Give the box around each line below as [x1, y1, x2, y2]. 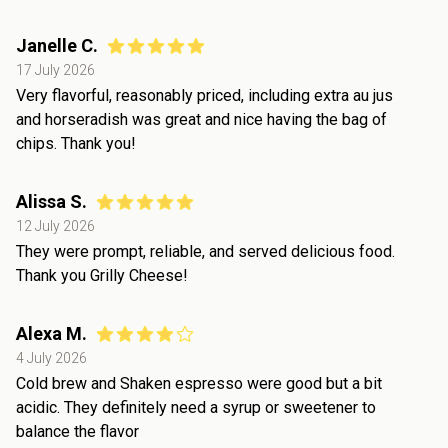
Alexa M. [16, 322, 87, 344]
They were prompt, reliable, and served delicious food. [16, 241, 395, 261]
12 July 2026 [16, 217, 95, 234]
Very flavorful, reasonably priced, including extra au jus [16, 85, 393, 105]
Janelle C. [16, 34, 98, 56]
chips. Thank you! [16, 133, 136, 153]
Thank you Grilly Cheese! [16, 265, 188, 285]
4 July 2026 [16, 349, 87, 366]
